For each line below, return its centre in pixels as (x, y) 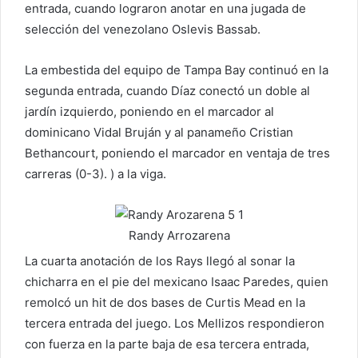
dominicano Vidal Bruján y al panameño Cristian (159, 133)
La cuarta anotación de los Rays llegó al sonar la (160, 261)
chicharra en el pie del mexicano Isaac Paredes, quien (177, 282)
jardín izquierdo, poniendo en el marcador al (149, 112)
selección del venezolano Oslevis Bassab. (143, 30)
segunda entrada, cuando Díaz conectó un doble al (167, 91)
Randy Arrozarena (179, 236)
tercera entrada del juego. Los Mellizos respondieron (175, 324)
